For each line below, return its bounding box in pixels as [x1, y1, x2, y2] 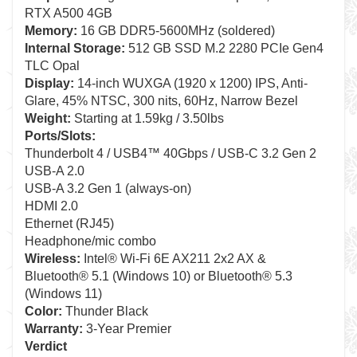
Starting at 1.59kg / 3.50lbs [71, 112, 224, 125]
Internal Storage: [25, 41, 125, 55]
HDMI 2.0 [25, 199, 78, 213]
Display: [25, 76, 74, 90]
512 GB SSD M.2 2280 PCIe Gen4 [125, 41, 324, 55]
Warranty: [25, 322, 83, 335]
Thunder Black [62, 304, 148, 318]
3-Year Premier [83, 322, 171, 335]
